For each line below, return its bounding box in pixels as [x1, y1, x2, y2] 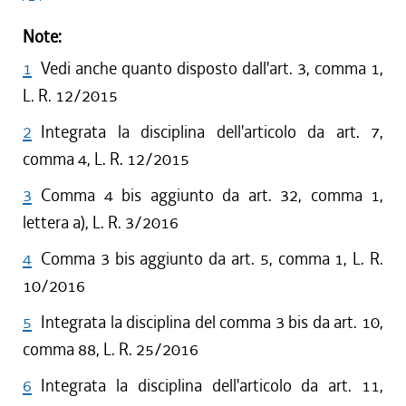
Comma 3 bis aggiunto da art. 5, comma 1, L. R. [41, 247, 383, 270]
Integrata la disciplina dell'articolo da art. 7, [41, 121, 383, 143]
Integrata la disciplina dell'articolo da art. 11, [41, 374, 383, 397]
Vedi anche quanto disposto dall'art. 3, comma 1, [41, 57, 383, 80]
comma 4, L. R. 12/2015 [23, 148, 189, 170]
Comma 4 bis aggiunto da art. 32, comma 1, [41, 184, 383, 207]
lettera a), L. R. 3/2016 [23, 211, 179, 234]
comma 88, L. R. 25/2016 [23, 338, 198, 361]
